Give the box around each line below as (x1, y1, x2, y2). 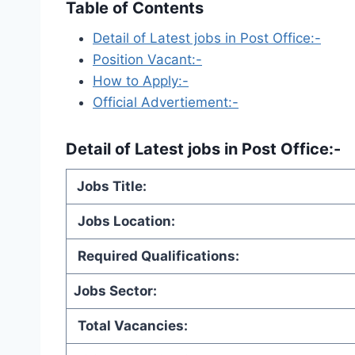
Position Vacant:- (93, 51, 202, 67)
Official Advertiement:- (93, 94, 239, 110)
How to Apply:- (93, 72, 189, 89)
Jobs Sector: (73, 282, 157, 299)
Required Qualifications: (77, 247, 239, 264)
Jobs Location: (77, 212, 175, 229)
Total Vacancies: (77, 317, 188, 334)
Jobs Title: (73, 177, 147, 194)
